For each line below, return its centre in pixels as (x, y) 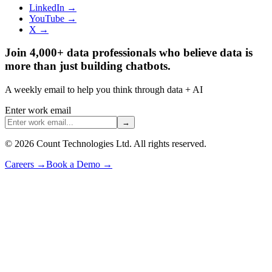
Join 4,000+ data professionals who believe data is (129, 53)
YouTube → (53, 18)
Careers (21, 164)
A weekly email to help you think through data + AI (104, 90)
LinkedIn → (53, 7)
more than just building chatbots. (88, 66)
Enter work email (38, 110)
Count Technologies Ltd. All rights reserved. (120, 144)
